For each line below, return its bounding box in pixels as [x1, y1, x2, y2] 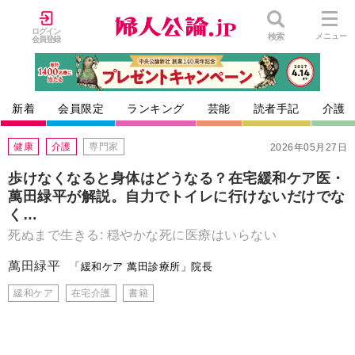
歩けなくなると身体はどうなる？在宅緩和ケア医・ [8, 170, 345, 186]
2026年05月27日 [269, 142, 347, 153]
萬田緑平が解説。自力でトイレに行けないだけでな [8, 189, 345, 204]
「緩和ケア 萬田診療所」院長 [70, 260, 213, 273]
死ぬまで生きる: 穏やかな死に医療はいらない [8, 228, 277, 242]
